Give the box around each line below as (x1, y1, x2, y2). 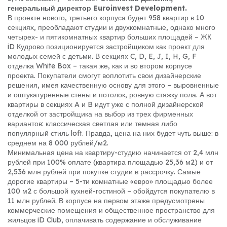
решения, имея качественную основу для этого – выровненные (8, 80, 219, 90)
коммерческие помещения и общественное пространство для (8, 205, 215, 215)
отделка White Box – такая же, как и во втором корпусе (8, 61, 192, 70)
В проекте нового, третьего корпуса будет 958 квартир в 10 (8, 13, 204, 22)
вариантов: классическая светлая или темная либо (8, 119, 177, 128)
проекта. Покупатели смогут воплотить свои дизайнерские (8, 70, 201, 80)
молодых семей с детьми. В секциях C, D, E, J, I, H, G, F (8, 51, 197, 61)
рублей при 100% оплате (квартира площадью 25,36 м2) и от (8, 157, 213, 167)
